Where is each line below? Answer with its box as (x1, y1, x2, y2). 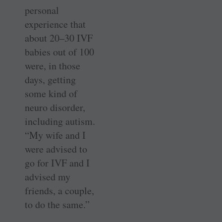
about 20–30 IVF (25, 31, 93, 45)
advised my (25, 170, 70, 184)
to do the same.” (25, 198, 90, 212)
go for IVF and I (25, 156, 90, 170)
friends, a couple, (25, 184, 94, 198)
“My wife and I (25, 128, 86, 142)
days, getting (25, 73, 76, 87)
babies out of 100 (25, 45, 94, 59)
